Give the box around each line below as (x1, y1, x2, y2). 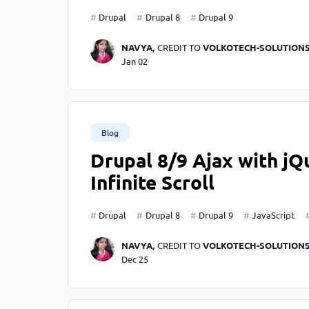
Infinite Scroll (90, 170, 215, 195)
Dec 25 (121, 253, 148, 266)
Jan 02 (121, 55, 148, 68)
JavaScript (252, 209, 295, 221)
